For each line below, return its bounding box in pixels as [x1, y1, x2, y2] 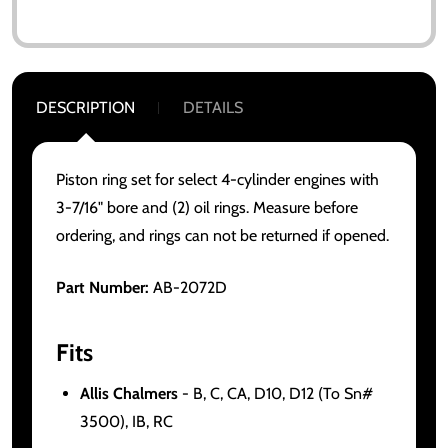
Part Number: [56, 277, 149, 297]
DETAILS [183, 97, 243, 117]
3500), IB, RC [80, 411, 173, 431]
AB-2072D [149, 277, 227, 297]
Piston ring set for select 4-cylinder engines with [56, 169, 379, 189]
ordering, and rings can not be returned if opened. [56, 225, 389, 245]
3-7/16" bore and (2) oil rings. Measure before [56, 197, 358, 217]
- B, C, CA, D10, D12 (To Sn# [178, 383, 373, 403]
